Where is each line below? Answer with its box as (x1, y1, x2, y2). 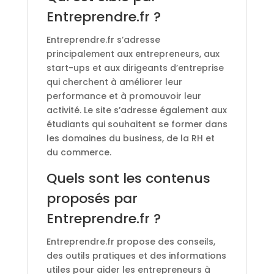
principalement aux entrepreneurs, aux (46, 47, 220, 60)
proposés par (46, 188, 138, 208)
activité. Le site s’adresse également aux (46, 103, 227, 116)
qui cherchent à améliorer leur (46, 75, 182, 88)
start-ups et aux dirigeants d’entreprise (46, 61, 224, 74)
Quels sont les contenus (46, 168, 210, 188)
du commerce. (46, 146, 111, 158)
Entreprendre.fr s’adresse (46, 33, 160, 46)
